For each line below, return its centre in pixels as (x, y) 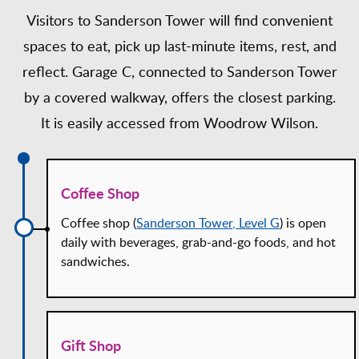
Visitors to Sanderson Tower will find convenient (179, 20)
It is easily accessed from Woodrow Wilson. (179, 123)
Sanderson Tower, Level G (208, 223)
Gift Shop (91, 346)
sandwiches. (96, 262)
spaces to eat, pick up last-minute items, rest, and (179, 46)
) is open (303, 223)
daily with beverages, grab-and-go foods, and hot (199, 242)
